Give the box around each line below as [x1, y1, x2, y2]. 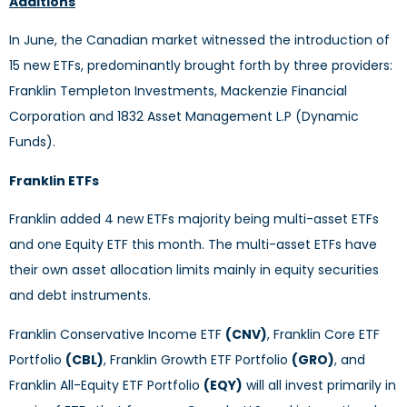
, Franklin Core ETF [267, 324, 380, 343]
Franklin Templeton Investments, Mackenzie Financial [9, 82, 347, 101]
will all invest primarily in [243, 375, 396, 394]
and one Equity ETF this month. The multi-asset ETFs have [9, 235, 377, 254]
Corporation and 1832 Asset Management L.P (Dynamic [9, 107, 359, 126]
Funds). [9, 133, 55, 152]
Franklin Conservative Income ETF [9, 324, 225, 343]
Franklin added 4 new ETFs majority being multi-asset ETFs [9, 210, 379, 229]
